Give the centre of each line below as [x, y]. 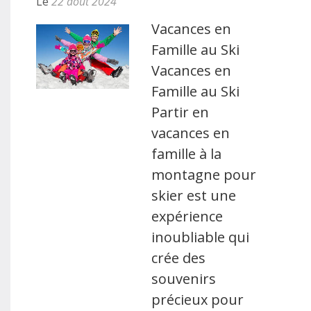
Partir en [180, 112]
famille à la [187, 154]
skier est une [194, 195]
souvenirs [184, 279]
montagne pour [204, 175]
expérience [187, 216]
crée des [179, 258]
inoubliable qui [201, 237]
